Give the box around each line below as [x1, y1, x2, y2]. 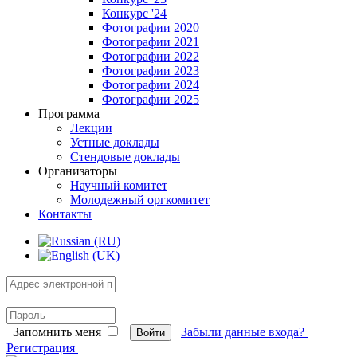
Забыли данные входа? [181, 325, 308, 339]
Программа [38, 107, 100, 120]
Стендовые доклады [70, 150, 180, 163]
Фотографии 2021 [102, 35, 199, 49]
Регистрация [6, 341, 78, 355]
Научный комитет [70, 178, 167, 192]
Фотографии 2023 [102, 64, 199, 77]
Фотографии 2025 [102, 92, 199, 106]
